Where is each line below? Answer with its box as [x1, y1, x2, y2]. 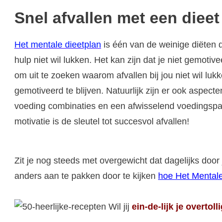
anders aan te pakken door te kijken [14, 170, 158, 181]
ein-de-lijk [132, 201, 173, 212]
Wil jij [106, 201, 132, 212]
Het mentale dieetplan [14, 39, 101, 50]
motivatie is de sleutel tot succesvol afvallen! [14, 116, 189, 126]
